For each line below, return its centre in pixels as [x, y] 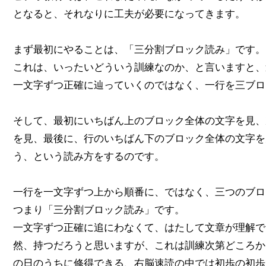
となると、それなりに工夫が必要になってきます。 [129, 14]
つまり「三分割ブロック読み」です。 [99, 210]
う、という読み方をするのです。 [89, 156]
